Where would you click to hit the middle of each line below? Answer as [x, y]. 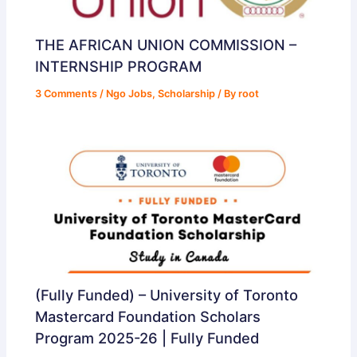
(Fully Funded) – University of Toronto [167, 295]
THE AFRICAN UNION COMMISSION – [166, 44]
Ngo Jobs [129, 93]
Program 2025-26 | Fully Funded [147, 338]
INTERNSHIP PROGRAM [119, 66]
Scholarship [187, 93]
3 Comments [67, 93]
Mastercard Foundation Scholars [148, 317]
